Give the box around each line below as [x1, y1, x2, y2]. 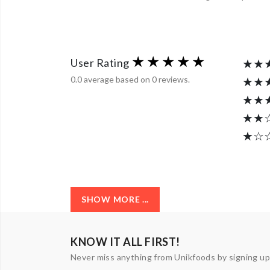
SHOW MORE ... [81, 194, 149, 204]
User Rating [71, 56, 130, 69]
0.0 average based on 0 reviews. [71, 74, 190, 84]
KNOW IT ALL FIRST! [71, 235, 180, 248]
